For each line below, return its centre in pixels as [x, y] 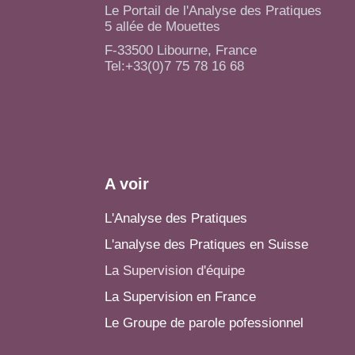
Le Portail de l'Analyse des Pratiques [213, 11]
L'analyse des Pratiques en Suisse [206, 244]
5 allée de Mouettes [162, 27]
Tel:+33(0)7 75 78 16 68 [174, 66]
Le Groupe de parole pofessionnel [204, 323]
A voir [127, 184]
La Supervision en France [180, 297]
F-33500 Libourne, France [181, 50]
